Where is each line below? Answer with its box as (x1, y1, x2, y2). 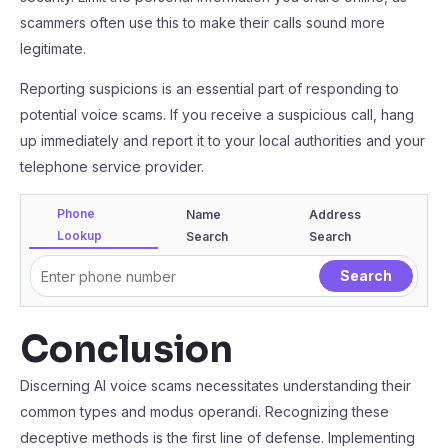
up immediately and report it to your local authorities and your (20, 132, 425, 149)
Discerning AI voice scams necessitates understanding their (20, 377, 411, 394)
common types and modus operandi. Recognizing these (20, 403, 389, 420)
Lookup (57, 228, 102, 243)
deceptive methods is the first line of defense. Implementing (20, 429, 415, 446)
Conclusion (20, 327, 233, 372)
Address (309, 207, 362, 222)
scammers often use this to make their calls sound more (20, 14, 385, 31)
